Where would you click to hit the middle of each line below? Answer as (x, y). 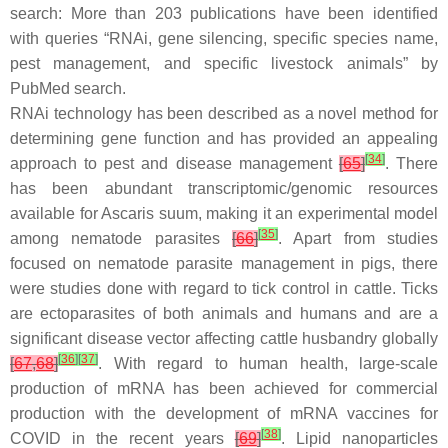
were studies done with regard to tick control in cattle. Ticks (224, 288)
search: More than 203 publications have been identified (224, 13)
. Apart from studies (358, 238)
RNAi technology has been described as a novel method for (224, 113)
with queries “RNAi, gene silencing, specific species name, (224, 38)
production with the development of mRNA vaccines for (224, 413)
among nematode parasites (121, 238)
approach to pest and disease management (174, 163)
